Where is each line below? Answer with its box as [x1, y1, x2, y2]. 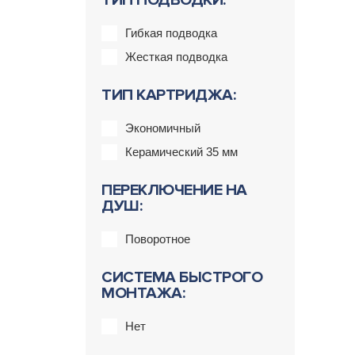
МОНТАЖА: [101, 284, 185, 303]
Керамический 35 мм [125, 145, 238, 158]
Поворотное [125, 232, 190, 246]
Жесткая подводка [125, 50, 227, 63]
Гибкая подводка [125, 26, 217, 40]
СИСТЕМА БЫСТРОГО [101, 268, 262, 287]
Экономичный [125, 121, 200, 135]
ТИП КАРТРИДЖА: [101, 86, 235, 105]
